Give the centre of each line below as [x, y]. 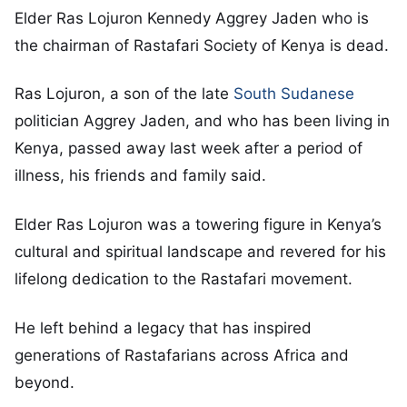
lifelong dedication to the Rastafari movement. [184, 279]
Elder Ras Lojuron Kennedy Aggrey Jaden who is [192, 18]
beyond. [45, 383]
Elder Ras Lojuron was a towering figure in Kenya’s [198, 225]
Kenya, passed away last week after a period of [189, 149]
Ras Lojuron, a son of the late [124, 94]
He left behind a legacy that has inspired [163, 328]
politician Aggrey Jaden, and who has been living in [202, 121]
